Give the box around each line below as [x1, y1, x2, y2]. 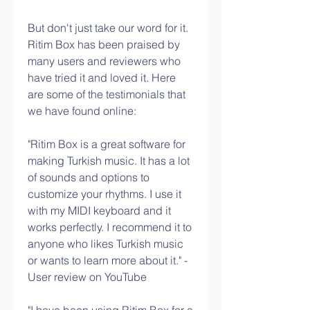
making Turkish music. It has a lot [28, 154, 190, 167]
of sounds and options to [28, 170, 149, 184]
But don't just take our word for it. [28, 21, 188, 35]
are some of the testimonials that [28, 87, 185, 101]
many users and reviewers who [28, 54, 181, 68]
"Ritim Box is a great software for [28, 137, 185, 151]
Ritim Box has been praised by [28, 37, 180, 51]
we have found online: [28, 104, 136, 118]
